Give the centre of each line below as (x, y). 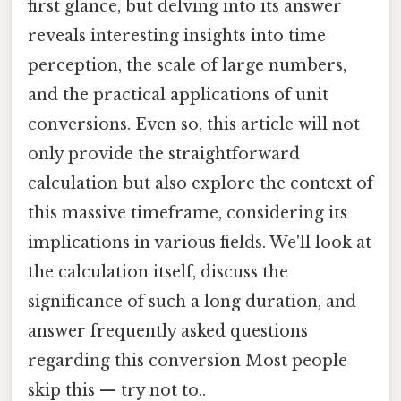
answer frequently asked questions (168, 331)
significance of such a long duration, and (192, 301)
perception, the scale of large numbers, (187, 65)
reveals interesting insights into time (177, 35)
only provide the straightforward (164, 154)
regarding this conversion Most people (188, 360)
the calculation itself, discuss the (158, 272)
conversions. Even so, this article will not (194, 124)
